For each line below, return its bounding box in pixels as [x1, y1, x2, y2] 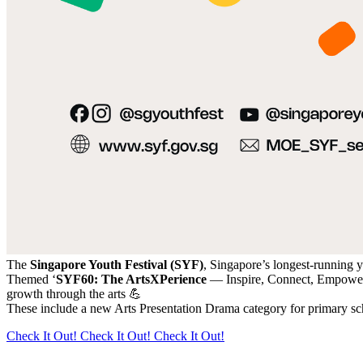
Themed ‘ [6, 271, 56, 286]
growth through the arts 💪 [6, 286, 142, 301]
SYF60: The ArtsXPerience [56, 271, 207, 286]
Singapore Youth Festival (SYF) [30, 257, 203, 271]
